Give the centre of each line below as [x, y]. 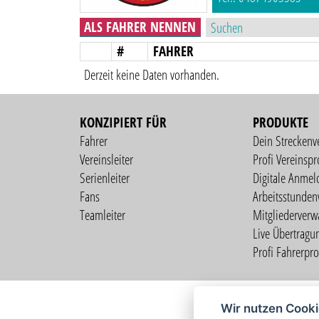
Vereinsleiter [106, 159]
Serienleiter [104, 178]
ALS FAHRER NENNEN [140, 27]
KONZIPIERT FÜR [123, 122]
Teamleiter [102, 215]
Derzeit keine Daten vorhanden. [152, 75]
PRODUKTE [280, 122]
